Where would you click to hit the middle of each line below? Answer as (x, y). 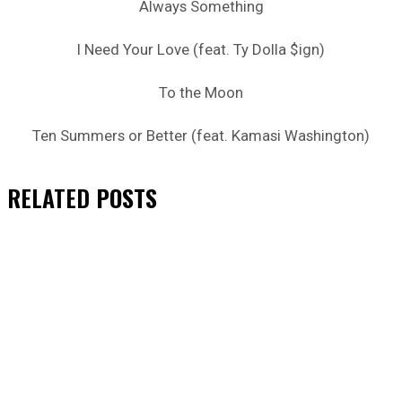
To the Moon (201, 92)
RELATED (48, 197)
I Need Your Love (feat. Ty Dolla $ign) (201, 49)
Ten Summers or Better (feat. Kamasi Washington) (201, 135)
